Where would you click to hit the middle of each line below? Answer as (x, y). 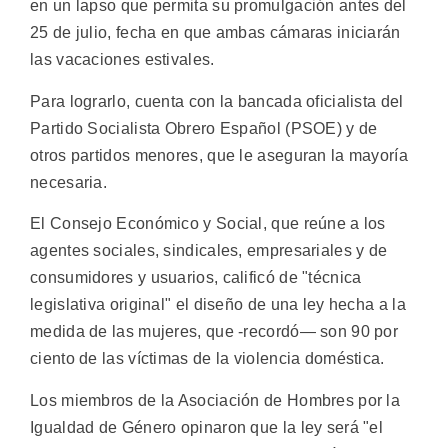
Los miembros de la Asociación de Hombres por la (215, 400)
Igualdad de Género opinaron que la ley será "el (207, 427)
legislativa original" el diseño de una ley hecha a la (218, 305)
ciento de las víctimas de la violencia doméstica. (207, 359)
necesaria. (68, 182)
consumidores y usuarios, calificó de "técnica (196, 278)
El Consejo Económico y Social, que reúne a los (208, 224)
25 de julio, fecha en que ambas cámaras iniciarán (215, 33)
